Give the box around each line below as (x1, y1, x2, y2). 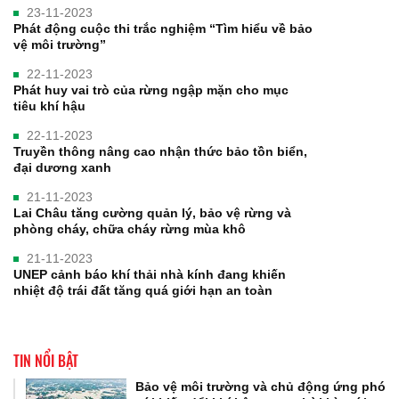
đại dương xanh (13, 160, 111, 175)
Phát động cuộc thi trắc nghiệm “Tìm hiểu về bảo (13, 21, 313, 37)
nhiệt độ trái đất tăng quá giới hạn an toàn (13, 283, 273, 298)
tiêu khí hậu (13, 99, 85, 114)
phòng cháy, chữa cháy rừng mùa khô (13, 222, 246, 237)
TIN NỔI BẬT (13, 350, 78, 372)
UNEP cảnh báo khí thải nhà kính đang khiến (13, 267, 286, 282)
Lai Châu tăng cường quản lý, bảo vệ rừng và (13, 206, 291, 221)
